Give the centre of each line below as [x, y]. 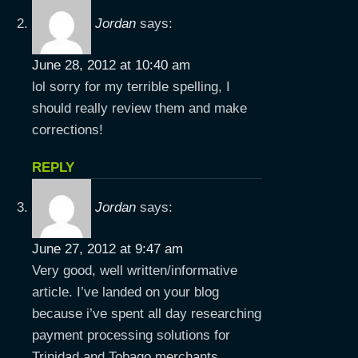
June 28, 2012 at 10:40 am [111, 65]
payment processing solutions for [131, 335]
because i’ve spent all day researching [147, 314]
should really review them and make [139, 108]
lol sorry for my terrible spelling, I [131, 87]
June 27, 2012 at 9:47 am [107, 249]
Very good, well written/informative [135, 270]
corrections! [68, 130]
